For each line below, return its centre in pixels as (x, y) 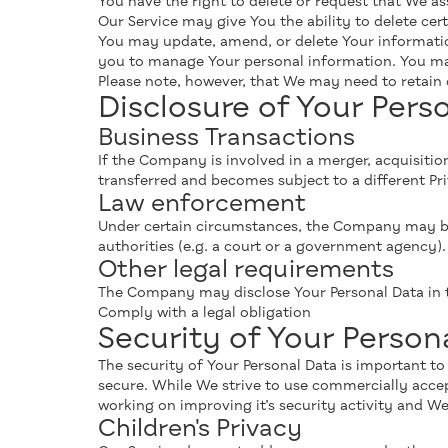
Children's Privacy (200, 429)
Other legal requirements (246, 270)
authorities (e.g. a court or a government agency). (272, 247)
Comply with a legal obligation (204, 313)
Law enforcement (202, 204)
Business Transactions (226, 138)
